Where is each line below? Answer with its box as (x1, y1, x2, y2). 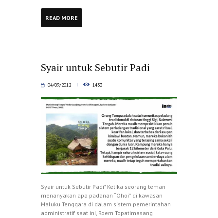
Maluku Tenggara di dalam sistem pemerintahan (41, 200, 171, 208)
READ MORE (45, 14, 78, 21)
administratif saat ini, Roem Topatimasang (41, 209, 153, 217)
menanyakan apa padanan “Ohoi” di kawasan (41, 191, 163, 199)
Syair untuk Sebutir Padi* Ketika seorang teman (41, 182, 165, 190)
